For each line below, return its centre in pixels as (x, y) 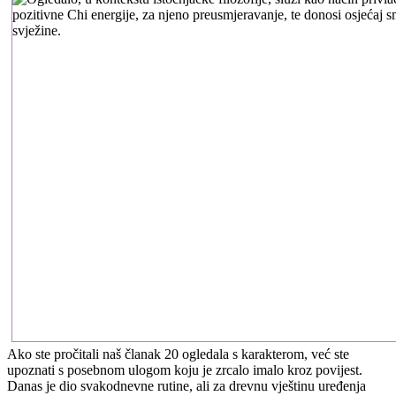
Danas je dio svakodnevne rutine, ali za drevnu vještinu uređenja (187, 385)
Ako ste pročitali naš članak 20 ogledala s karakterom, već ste (178, 354)
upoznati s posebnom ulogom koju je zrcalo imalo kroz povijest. (185, 369)
